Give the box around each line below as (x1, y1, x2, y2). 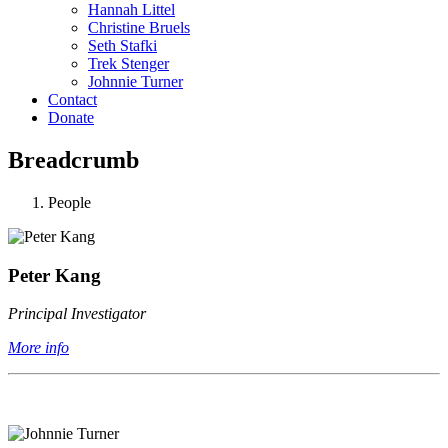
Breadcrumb (8, 146, 139, 173)
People (48, 193, 91, 211)
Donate (48, 109, 94, 126)
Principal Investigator (8, 305, 146, 323)
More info (8, 339, 69, 357)
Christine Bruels (88, 19, 190, 36)
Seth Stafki (88, 37, 157, 54)
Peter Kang (8, 264, 101, 286)
